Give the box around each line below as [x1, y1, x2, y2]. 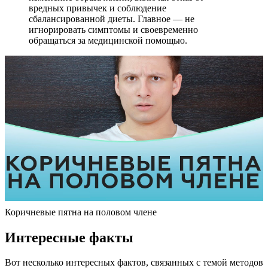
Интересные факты [5, 229, 133, 245]
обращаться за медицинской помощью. [29, 35, 187, 45]
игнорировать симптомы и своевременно [29, 24, 198, 35]
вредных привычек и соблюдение [29, 2, 166, 13]
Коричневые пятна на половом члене [5, 206, 157, 217]
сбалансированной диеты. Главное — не [29, 13, 194, 24]
